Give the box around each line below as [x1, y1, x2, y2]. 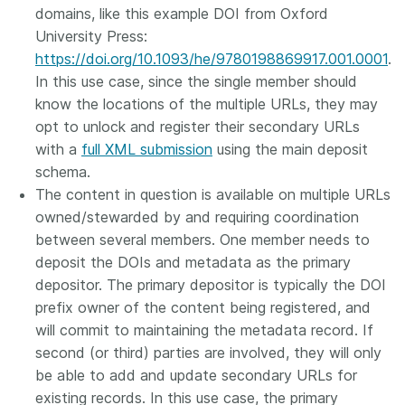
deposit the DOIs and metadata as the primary [35, 253, 351, 271]
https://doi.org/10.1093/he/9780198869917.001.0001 [35, 50, 388, 68]
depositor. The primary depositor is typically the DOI [35, 276, 386, 294]
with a [35, 140, 81, 158]
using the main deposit [212, 140, 368, 158]
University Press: [35, 27, 147, 45]
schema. [35, 163, 90, 181]
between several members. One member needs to [35, 231, 370, 249]
